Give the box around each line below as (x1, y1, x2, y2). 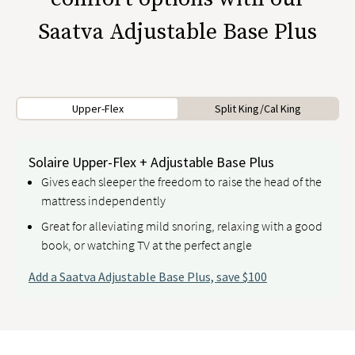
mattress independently (41, 193, 166, 208)
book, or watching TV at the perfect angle (41, 237, 252, 253)
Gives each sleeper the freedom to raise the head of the (41, 174, 322, 189)
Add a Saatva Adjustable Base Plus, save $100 (29, 269, 267, 284)
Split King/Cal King (214, 101, 301, 116)
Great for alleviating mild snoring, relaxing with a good (41, 218, 323, 234)
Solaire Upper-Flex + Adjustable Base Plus (29, 153, 274, 171)
